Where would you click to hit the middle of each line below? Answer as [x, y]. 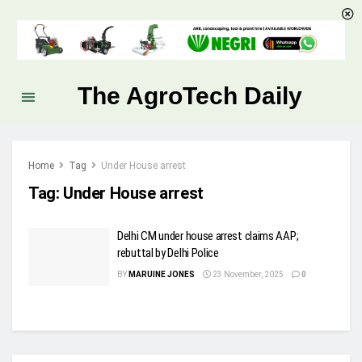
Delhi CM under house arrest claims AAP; [208, 236]
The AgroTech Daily [190, 96]
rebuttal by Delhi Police [168, 253]
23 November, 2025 [247, 275]
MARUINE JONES [162, 275]
